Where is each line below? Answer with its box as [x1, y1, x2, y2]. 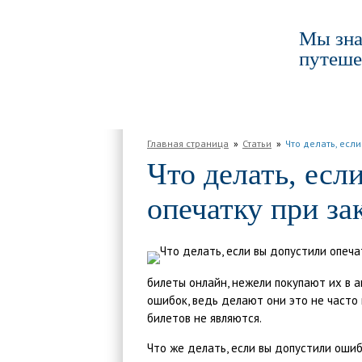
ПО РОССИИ [216, 104, 283, 120]
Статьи [242, 137, 271, 149]
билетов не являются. [147, 310, 262, 326]
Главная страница [147, 137, 229, 149]
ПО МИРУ [296, 104, 348, 120]
